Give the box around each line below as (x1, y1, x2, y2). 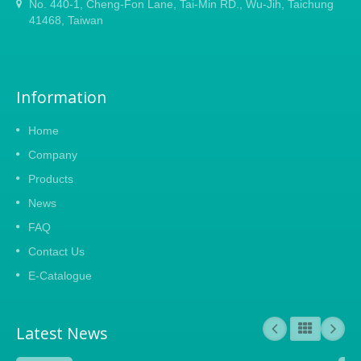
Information (16, 86, 106, 109)
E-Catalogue (28, 269, 92, 283)
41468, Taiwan (29, 14, 103, 27)
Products (28, 172, 73, 186)
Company (28, 148, 77, 162)
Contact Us (28, 245, 85, 259)
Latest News (16, 322, 107, 345)
